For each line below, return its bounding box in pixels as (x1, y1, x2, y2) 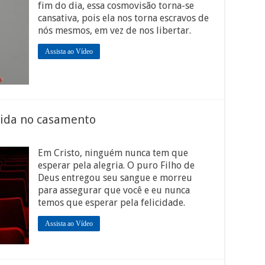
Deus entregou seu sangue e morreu (38, 172, 192, 183)
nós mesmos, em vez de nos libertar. (38, 25, 191, 36)
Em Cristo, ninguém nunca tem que (38, 147, 188, 159)
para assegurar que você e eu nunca (38, 185, 190, 196)
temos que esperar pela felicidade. (38, 197, 185, 208)
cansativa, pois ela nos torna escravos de (38, 12, 209, 24)
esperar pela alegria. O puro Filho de (38, 160, 195, 171)
